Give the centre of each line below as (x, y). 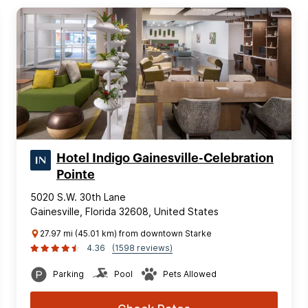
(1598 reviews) (142, 247)
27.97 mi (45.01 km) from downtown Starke (126, 233)
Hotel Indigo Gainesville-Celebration (165, 158)
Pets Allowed (190, 274)
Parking (68, 274)
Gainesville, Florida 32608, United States (124, 211)
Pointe (76, 174)
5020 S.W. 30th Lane (78, 197)
